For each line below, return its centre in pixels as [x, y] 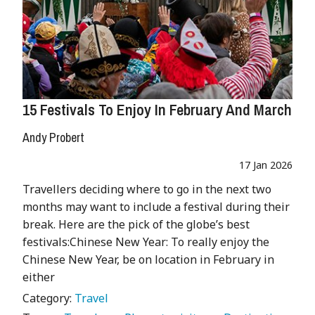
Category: [49, 298]
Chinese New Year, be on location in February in [148, 260]
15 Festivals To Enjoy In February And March [157, 110]
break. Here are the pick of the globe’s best [136, 225]
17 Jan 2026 [266, 165]
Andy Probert [53, 138]
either [39, 277]
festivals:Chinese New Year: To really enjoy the [146, 242]
